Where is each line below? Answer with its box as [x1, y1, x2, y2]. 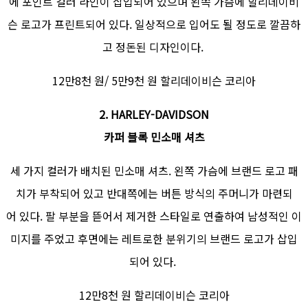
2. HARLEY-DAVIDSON [99, 106, 209, 123]
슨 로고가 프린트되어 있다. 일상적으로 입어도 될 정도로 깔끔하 [8, 16, 300, 33]
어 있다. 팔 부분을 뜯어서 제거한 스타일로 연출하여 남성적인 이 [6, 208, 302, 225]
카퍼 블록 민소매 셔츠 [103, 129, 205, 146]
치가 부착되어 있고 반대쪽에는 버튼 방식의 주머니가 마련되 [15, 185, 293, 202]
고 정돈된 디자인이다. [102, 38, 206, 56]
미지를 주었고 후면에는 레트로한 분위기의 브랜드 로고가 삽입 [10, 230, 298, 247]
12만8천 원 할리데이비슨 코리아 [78, 287, 230, 304]
